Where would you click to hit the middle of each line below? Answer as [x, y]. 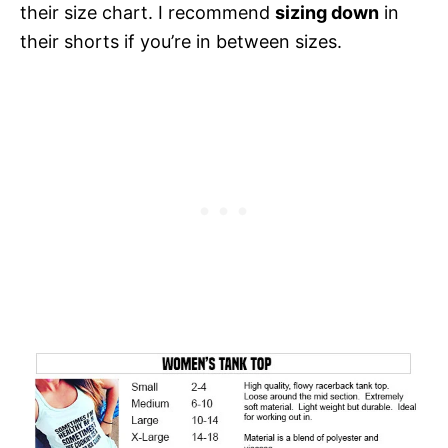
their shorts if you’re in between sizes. [181, 42]
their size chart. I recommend [147, 13]
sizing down [327, 13]
